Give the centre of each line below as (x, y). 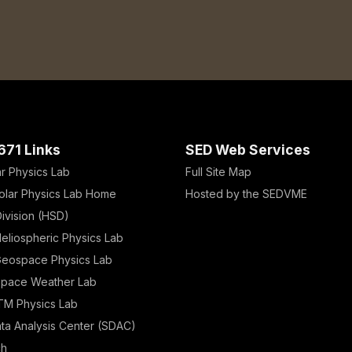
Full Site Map (218, 172)
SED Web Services (248, 150)
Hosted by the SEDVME (246, 194)
